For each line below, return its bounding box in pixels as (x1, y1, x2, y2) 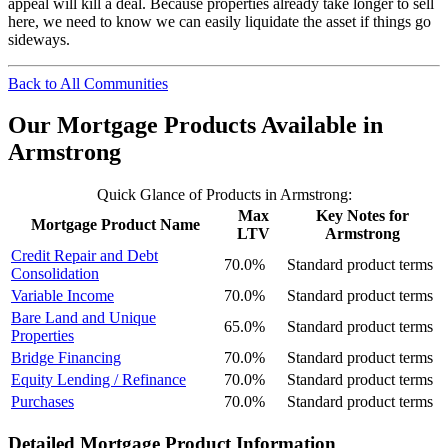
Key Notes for (315, 207, 409, 225)
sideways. (8, 30, 70, 48)
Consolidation (11, 265, 99, 283)
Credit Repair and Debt (11, 247, 158, 265)
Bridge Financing (11, 349, 121, 367)
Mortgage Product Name (31, 216, 200, 234)
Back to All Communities (8, 74, 168, 92)
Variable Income (11, 287, 114, 305)
